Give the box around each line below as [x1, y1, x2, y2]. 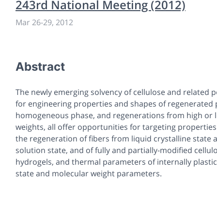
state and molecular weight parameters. [15, 168, 162, 179]
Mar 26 [15, 16, 41, 28]
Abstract [15, 59, 65, 74]
